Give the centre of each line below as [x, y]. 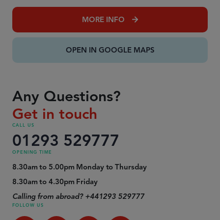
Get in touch [55, 114]
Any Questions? [67, 96]
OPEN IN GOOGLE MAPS [110, 50]
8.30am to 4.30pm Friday [55, 181]
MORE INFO [103, 19]
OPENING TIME [32, 152]
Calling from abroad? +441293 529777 [78, 196]
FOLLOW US [28, 205]
